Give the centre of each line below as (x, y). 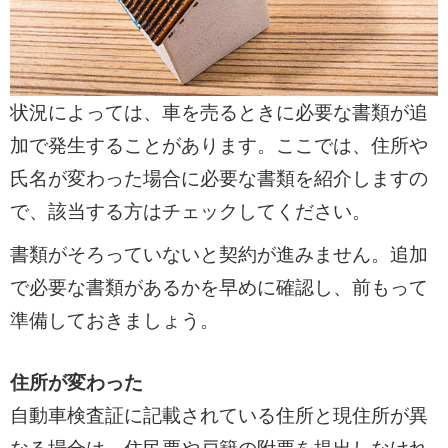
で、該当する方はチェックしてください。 (190, 212)
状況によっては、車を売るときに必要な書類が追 (218, 113)
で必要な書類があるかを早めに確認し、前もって (218, 287)
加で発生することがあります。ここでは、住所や (218, 146)
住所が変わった (76, 382)
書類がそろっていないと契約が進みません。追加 (218, 254)
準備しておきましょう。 (114, 320)
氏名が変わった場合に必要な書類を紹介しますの (218, 179)
